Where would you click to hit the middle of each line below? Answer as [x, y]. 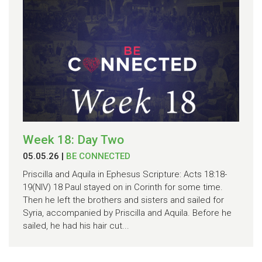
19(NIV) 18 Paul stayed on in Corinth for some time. [123, 187]
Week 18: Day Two [73, 140]
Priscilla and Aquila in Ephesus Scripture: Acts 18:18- [125, 174]
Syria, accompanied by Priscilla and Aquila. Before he [127, 213]
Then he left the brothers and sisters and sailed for [123, 200]
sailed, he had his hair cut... [76, 225]
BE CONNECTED [98, 156]
